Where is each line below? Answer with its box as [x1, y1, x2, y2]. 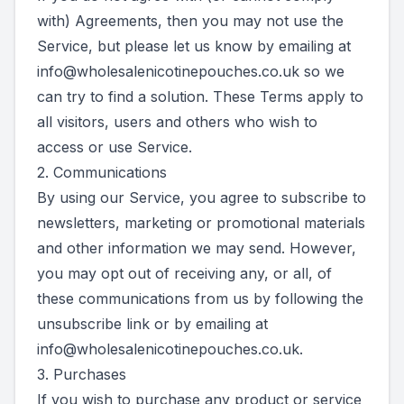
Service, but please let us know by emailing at [37, 37, 351, 55]
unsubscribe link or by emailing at [37, 315, 268, 333]
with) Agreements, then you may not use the [37, 12, 344, 30]
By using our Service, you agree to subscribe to [37, 188, 366, 207]
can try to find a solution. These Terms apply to [37, 87, 363, 106]
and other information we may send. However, [37, 239, 356, 257]
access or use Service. [37, 138, 192, 156]
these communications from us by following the [37, 289, 363, 308]
